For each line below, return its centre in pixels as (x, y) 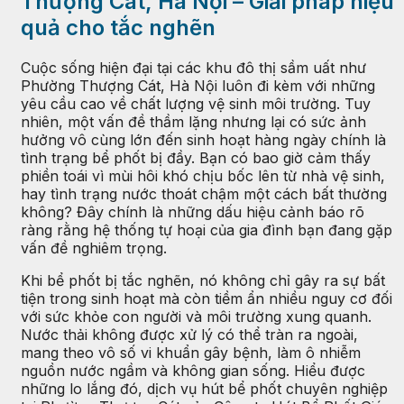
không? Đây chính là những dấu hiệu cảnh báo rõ (193, 211)
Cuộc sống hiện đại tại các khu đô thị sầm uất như (193, 67)
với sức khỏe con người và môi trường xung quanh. (196, 316)
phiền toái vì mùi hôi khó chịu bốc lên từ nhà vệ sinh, (203, 175)
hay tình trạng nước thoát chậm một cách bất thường (204, 193)
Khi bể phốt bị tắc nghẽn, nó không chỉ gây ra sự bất (203, 280)
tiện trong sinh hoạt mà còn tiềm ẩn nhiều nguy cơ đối (207, 298)
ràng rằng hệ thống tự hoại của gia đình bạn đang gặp (207, 230)
